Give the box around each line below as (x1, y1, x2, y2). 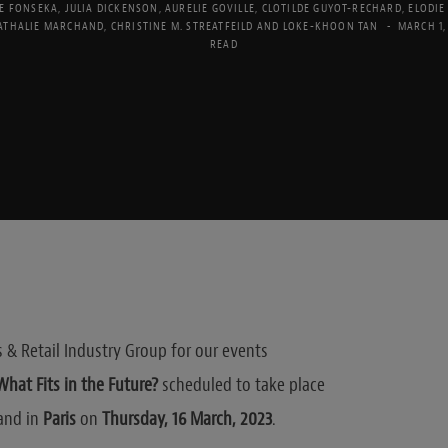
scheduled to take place (157, 373, 325, 398)
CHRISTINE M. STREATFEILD (110, 17, 254, 34)
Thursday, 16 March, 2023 (101, 407, 272, 432)
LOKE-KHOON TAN (282, 17, 379, 34)
